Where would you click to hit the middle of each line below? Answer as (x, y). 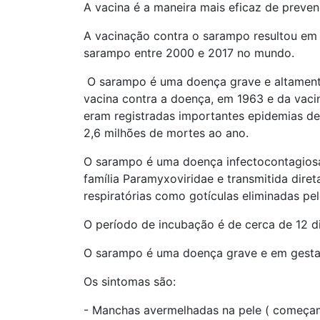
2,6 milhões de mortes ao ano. (166, 133)
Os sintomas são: (130, 282)
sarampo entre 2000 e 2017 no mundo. (189, 53)
